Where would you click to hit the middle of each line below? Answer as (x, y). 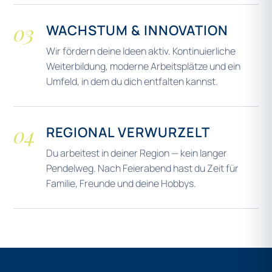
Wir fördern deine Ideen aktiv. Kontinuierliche (141, 51)
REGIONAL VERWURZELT (128, 132)
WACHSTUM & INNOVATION (137, 30)
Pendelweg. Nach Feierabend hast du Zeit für (142, 168)
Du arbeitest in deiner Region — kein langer (137, 153)
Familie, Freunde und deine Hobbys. (121, 183)
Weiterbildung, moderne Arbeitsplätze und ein (143, 66)
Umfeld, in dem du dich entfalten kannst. (132, 81)
